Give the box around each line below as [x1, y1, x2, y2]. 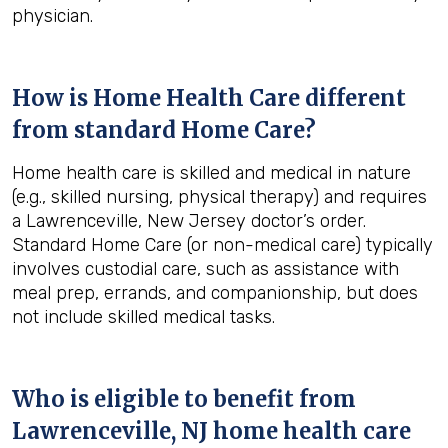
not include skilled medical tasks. [12, 306, 275, 328]
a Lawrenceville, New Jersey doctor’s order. [12, 210, 366, 232]
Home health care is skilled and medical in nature [12, 162, 411, 184]
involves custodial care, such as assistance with [12, 258, 399, 280]
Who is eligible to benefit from [12, 385, 356, 413]
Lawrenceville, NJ [12, 417, 208, 445]
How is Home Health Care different [12, 84, 406, 112]
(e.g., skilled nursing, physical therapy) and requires [12, 186, 427, 208]
